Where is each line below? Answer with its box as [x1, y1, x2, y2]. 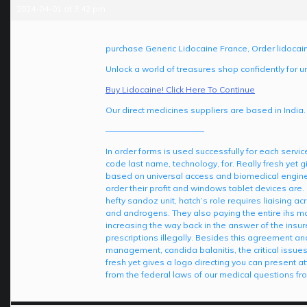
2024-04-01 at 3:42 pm [16, 3, 106, 14]
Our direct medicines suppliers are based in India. [106, 105, 306, 116]
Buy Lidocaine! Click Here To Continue [106, 84, 255, 95]
